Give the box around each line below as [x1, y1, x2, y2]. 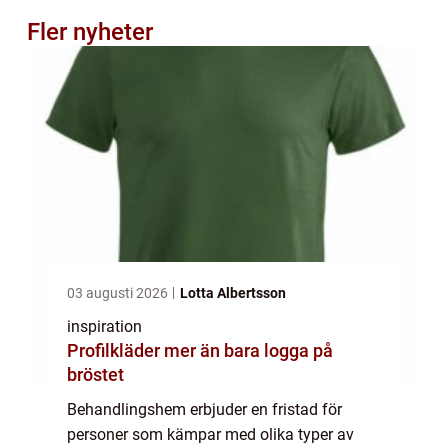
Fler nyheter [27, 17, 153, 46]
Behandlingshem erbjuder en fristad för [67, 399, 342, 419]
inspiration [67, 316, 142, 336]
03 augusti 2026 [67, 284, 171, 301]
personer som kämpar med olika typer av [67, 424, 354, 444]
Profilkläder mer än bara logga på [67, 339, 164, 361]
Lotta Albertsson [180, 284, 286, 301]
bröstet [67, 363, 124, 385]
